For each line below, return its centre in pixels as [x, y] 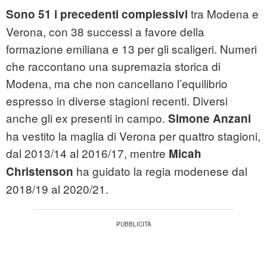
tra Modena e [225, 14]
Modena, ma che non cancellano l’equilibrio [117, 83]
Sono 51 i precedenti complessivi [98, 14]
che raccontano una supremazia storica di [113, 66]
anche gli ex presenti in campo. [87, 118]
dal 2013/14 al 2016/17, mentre [87, 153]
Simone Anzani [209, 119]
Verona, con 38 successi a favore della [105, 32]
